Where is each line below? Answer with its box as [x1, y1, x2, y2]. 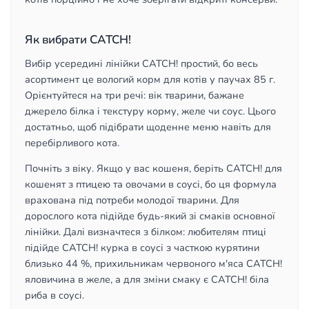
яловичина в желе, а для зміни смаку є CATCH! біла [25, 272, 269, 286]
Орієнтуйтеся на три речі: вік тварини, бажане [25, 88, 244, 102]
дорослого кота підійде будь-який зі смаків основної [25, 209, 275, 223]
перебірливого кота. [25, 136, 119, 150]
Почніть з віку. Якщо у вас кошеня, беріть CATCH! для [25, 161, 282, 175]
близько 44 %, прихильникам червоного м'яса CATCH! [25, 257, 282, 270]
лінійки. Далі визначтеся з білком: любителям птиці [25, 225, 266, 239]
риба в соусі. [25, 288, 84, 302]
